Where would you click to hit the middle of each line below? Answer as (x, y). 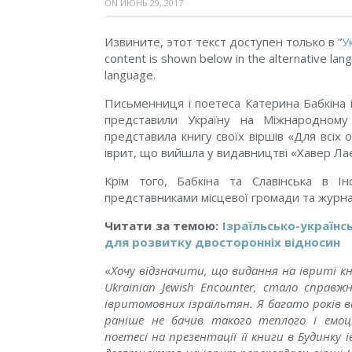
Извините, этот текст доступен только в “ (223, 41)
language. (130, 74)
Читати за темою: (163, 225)
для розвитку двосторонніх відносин (222, 242)
